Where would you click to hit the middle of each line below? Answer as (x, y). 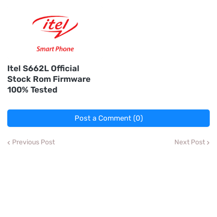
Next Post (190, 142)
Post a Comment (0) (108, 118)
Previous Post (33, 142)
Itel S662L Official (43, 68)
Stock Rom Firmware (49, 79)
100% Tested (32, 90)
